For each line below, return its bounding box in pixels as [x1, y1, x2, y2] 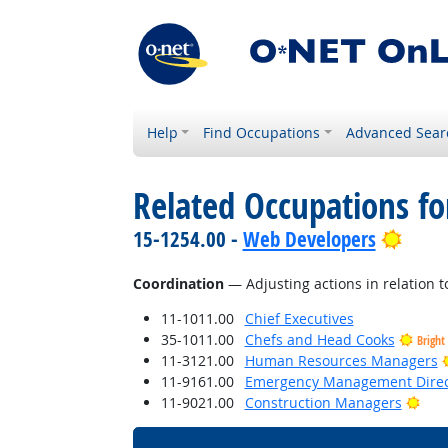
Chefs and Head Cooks [244, 330, 395, 349]
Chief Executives [244, 309, 354, 328]
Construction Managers [244, 393, 402, 412]
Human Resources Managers [244, 351, 438, 370]
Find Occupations [203, 123, 321, 142]
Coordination [132, 274, 224, 293]
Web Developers [242, 225, 376, 253]
